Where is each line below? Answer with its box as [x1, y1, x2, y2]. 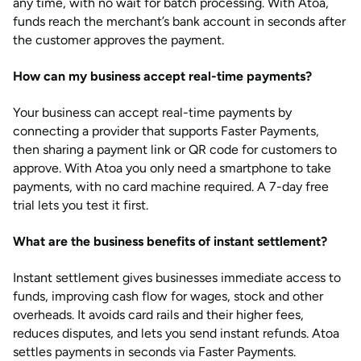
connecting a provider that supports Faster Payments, [13, 123, 319, 139]
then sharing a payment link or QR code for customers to [13, 142, 337, 157]
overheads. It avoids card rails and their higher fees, [13, 307, 304, 322]
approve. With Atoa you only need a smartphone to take [13, 160, 331, 176]
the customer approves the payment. [13, 32, 224, 48]
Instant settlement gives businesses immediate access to [13, 270, 341, 285]
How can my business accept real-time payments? [13, 68, 312, 84]
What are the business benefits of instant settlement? [13, 234, 327, 249]
